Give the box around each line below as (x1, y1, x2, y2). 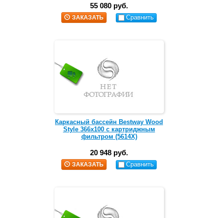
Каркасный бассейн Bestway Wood (55, 118, 163, 126)
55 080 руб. (90, 1, 128, 10)
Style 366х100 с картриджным (63, 126, 155, 133)
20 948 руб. (90, 148, 128, 157)
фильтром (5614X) (81, 133, 137, 141)
